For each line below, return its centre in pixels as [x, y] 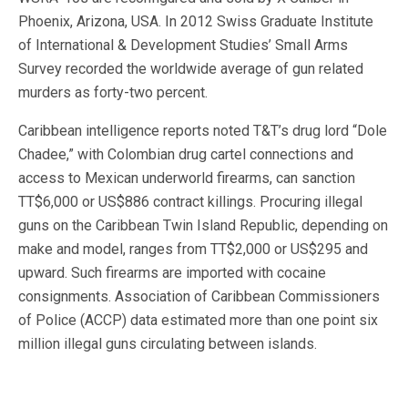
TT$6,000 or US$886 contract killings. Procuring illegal [190, 201]
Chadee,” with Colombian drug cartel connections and [186, 154]
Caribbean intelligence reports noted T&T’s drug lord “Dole [203, 130]
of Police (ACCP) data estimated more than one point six [198, 320]
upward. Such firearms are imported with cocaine [172, 272]
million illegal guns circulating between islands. [168, 343]
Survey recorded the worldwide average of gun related [191, 68]
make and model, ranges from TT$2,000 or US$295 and [193, 249]
